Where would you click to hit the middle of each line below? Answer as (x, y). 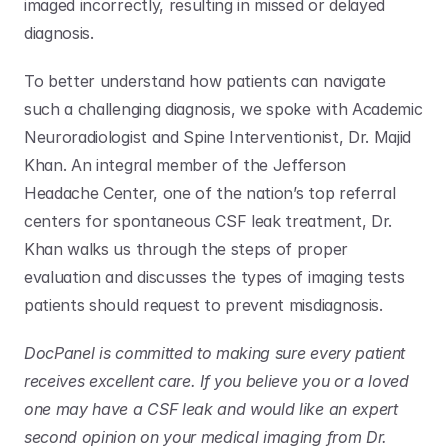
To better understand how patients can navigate (205, 81)
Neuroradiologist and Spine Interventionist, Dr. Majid (218, 137)
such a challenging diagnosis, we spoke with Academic (223, 109)
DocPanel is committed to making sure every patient (214, 353)
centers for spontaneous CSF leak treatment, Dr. (208, 221)
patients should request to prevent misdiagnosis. (206, 305)
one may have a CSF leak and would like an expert (211, 409)
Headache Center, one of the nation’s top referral (210, 193)
